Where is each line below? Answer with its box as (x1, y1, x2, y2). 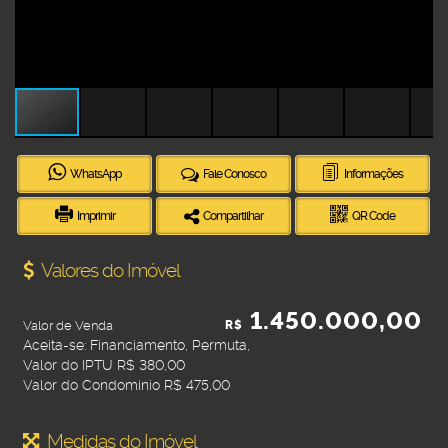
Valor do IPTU (23, 357, 113, 374)
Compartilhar (203, 209, 264, 224)
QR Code (352, 209, 396, 224)
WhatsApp (70, 167, 122, 182)
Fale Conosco (203, 167, 267, 182)
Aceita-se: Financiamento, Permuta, (23, 337, 250, 354)
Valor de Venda (23, 318, 113, 334)
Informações (344, 167, 404, 182)
